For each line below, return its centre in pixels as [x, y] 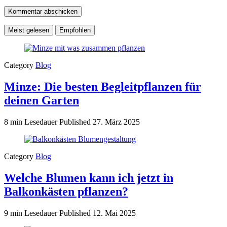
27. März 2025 [116, 122]
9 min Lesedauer [32, 213]
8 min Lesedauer [32, 122]
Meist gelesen [29, 30]
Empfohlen [75, 30]
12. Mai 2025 [114, 213]
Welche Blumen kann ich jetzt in [89, 178]
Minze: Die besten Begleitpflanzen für [103, 87]
